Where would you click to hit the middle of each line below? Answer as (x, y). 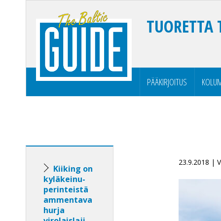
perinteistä (66, 189)
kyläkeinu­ (64, 179)
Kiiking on (73, 169)
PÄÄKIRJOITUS (167, 82)
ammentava (68, 200)
